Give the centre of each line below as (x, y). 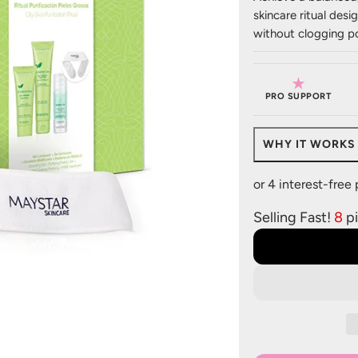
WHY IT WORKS (309, 144)
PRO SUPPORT (298, 97)
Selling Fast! (294, 210)
